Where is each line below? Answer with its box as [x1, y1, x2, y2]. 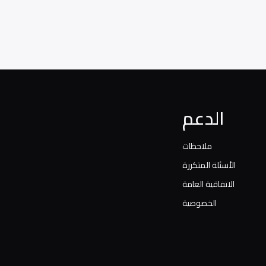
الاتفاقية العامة [182, 176, 235, 192]
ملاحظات [182, 138, 212, 154]
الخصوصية [182, 195, 217, 211]
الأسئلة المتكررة [182, 157, 236, 173]
